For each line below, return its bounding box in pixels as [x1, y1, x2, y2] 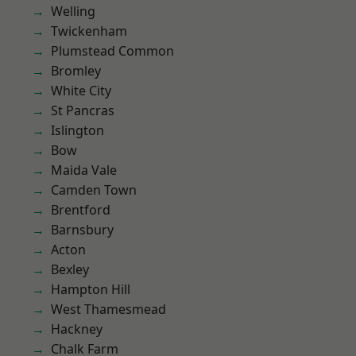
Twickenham [51, 22, 127, 40]
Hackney [51, 320, 103, 338]
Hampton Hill [51, 281, 130, 298]
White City [51, 82, 111, 99]
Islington [51, 122, 104, 139]
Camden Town [51, 181, 137, 199]
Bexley [51, 261, 89, 278]
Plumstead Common [51, 42, 174, 60]
